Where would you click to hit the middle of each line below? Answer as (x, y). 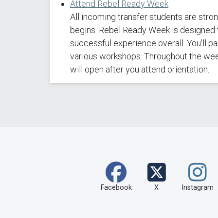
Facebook (116, 187)
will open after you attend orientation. (140, 69)
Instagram (197, 187)
